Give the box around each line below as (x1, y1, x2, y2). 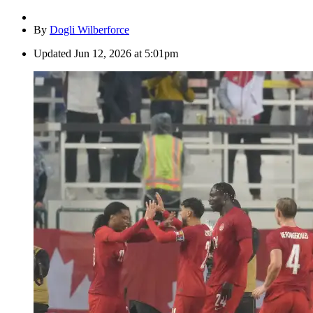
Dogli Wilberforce (50, 23, 129, 36)
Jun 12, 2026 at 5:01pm (74, 47, 178, 59)
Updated (34, 47, 71, 59)
